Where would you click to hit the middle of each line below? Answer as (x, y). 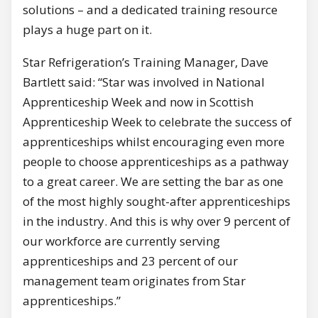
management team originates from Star (134, 281)
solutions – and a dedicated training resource (150, 10)
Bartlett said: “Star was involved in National (144, 82)
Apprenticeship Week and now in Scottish (138, 102)
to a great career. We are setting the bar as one (153, 182)
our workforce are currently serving (121, 241)
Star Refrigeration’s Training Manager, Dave (146, 62)
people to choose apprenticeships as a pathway (156, 162)
